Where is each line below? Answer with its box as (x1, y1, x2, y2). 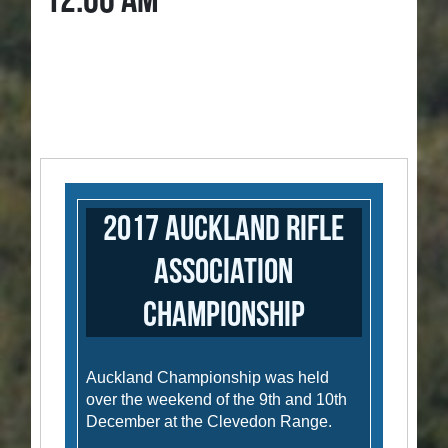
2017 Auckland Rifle (103, 208, 345, 252)
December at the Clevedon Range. (86, 413, 333, 431)
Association (154, 251, 294, 295)
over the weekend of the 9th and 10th (86, 391, 348, 409)
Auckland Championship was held (86, 369, 330, 387)
